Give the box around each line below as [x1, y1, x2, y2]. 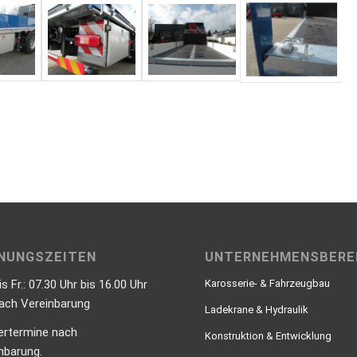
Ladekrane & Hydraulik [205, 303, 309, 316]
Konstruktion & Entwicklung [205, 329, 332, 342]
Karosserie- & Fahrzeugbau [205, 277, 331, 289]
